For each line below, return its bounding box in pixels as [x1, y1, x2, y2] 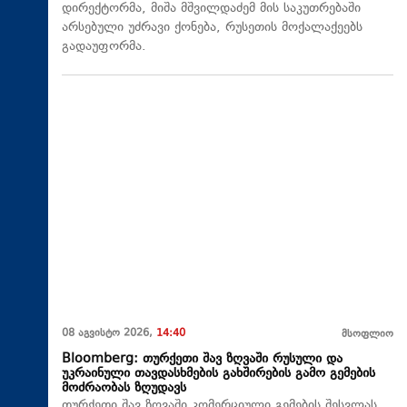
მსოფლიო [342, 326, 393, 342]
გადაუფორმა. [62, 36, 146, 56]
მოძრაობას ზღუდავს [62, 378, 186, 398]
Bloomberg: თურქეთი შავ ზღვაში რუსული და [62, 349, 342, 369]
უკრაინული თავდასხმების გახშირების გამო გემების [62, 363, 375, 383]
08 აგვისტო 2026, [62, 325, 156, 342]
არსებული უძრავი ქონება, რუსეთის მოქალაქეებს [62, 17, 362, 37]
